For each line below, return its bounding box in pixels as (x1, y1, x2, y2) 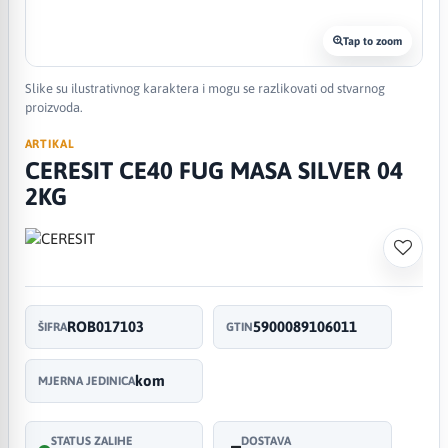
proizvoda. (24, 99, 83, 115)
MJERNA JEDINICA (37, 373, 135, 388)
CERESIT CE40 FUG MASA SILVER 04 (24, 156, 403, 184)
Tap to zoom (343, 34, 403, 47)
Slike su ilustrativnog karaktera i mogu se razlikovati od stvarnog (24, 80, 385, 96)
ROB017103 (66, 317, 144, 335)
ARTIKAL (24, 136, 76, 151)
